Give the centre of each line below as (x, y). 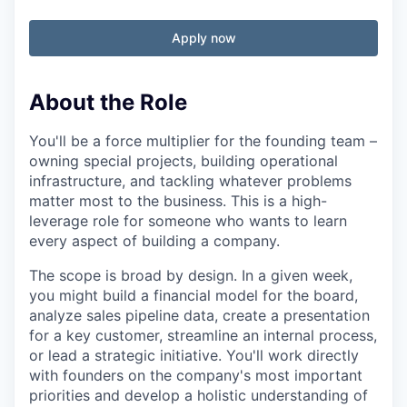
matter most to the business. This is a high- (178, 200)
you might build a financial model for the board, (194, 295)
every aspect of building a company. (154, 240)
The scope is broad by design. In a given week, (191, 275)
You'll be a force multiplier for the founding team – (203, 140)
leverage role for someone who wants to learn (188, 220)
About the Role (108, 102)
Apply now (203, 38)
